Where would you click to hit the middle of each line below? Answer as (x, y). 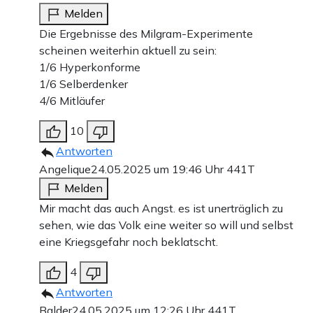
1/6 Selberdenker (83, 83)
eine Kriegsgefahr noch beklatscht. (129, 241)
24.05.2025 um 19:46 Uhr (159, 169)
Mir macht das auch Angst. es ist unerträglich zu (161, 208)
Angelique (65, 169)
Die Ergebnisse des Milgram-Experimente (146, 33)
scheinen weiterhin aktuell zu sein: (128, 50)
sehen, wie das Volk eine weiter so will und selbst (166, 225)
